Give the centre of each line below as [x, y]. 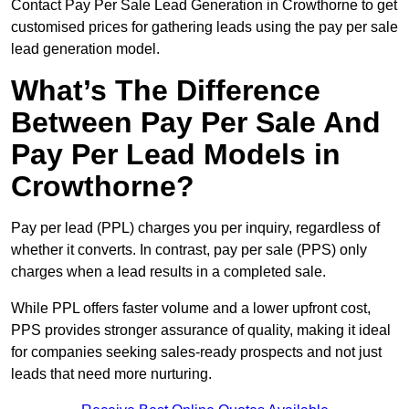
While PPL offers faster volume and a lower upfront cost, [191, 309]
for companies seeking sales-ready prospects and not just [196, 352]
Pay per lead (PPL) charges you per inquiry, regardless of [195, 228]
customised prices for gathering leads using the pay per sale [204, 27]
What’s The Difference [166, 91]
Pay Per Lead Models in [176, 155]
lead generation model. [85, 49]
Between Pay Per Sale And [196, 123]
